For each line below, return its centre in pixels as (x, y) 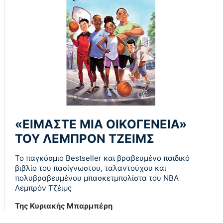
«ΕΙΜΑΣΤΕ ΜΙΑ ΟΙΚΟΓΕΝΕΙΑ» (101, 124)
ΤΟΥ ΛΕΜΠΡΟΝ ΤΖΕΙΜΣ (85, 139)
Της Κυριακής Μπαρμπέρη (64, 206)
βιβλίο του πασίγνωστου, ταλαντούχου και (91, 168)
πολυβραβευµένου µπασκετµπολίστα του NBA (97, 178)
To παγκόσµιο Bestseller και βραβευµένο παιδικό (102, 158)
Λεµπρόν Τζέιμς (43, 188)
